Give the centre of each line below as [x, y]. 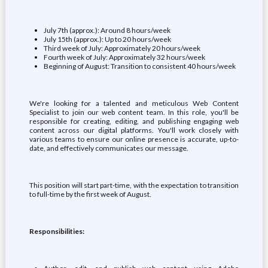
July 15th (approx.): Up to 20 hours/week [107, 39]
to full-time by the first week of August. [90, 194]
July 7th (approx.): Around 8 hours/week [107, 30]
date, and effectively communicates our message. [109, 148]
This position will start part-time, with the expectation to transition [134, 185]
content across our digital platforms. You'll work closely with [134, 130]
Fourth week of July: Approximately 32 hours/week [124, 57]
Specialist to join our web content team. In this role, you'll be [134, 112]
